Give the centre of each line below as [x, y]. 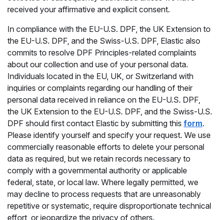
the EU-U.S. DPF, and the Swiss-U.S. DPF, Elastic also [104, 41]
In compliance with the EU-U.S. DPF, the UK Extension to [109, 29]
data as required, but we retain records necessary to [99, 159]
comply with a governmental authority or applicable [97, 170]
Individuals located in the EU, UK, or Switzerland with [100, 76]
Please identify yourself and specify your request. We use [109, 135]
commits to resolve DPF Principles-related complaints [102, 53]
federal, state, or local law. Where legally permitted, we [103, 182]
